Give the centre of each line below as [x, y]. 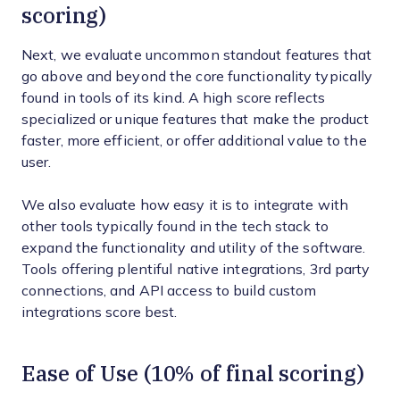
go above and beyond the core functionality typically [197, 76]
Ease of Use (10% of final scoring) [193, 373]
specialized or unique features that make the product [196, 119]
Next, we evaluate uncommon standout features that [196, 55]
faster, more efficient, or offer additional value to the [194, 141]
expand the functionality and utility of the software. [194, 248]
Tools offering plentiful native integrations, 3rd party [196, 269]
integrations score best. [100, 312]
